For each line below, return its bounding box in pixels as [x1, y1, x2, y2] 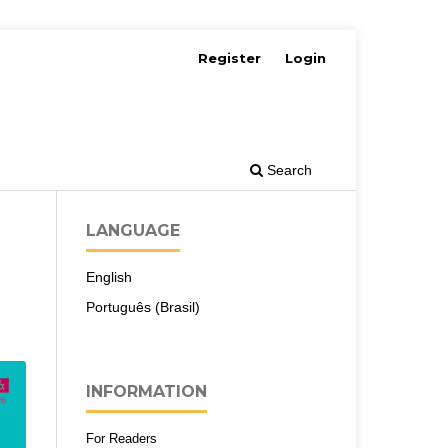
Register [198, 49, 262, 66]
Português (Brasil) [86, 298, 200, 315]
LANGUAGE [86, 220, 180, 240]
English [86, 268, 132, 285]
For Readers [86, 430, 157, 446]
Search [263, 161, 312, 178]
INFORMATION [86, 381, 207, 401]
